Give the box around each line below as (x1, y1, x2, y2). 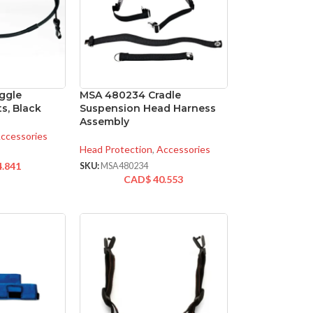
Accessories (156, 143, 210, 156)
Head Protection (79, 143, 152, 156)
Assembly (79, 115, 129, 129)
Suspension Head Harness (79, 102, 216, 115)
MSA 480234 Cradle (79, 89, 181, 102)
